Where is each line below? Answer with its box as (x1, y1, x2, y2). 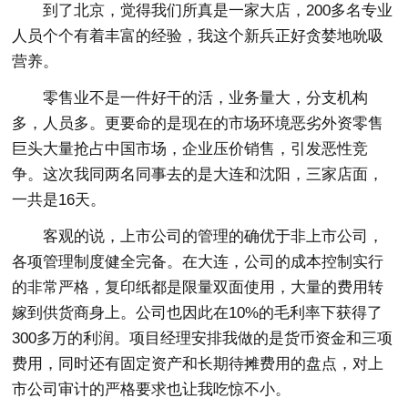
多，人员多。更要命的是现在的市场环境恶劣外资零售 (12, 115, 384, 133)
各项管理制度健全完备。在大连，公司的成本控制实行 (12, 253, 384, 271)
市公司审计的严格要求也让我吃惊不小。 (12, 381, 291, 399)
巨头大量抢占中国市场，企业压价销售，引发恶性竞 (12, 140, 369, 158)
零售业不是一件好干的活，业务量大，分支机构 (43, 89, 369, 107)
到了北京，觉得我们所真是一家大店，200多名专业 (43, 2, 393, 20)
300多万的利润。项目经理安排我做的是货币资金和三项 (12, 330, 393, 348)
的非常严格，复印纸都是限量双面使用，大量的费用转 (12, 279, 384, 297)
